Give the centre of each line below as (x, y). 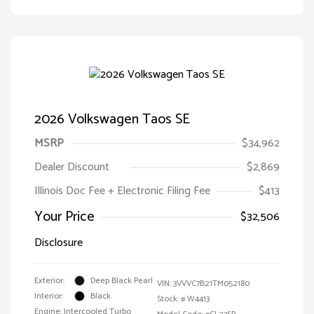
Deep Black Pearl (122, 280)
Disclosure (59, 243)
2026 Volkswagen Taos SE (112, 119)
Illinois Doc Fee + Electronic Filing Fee (122, 191)
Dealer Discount (72, 167)
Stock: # (171, 299)
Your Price (64, 217)
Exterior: (49, 280)
